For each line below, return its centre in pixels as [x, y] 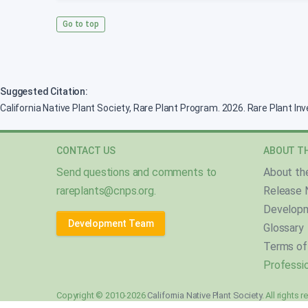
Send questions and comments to [137, 172]
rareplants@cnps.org [105, 191]
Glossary [284, 228]
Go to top [81, 24]
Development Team [111, 223]
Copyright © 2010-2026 [102, 295]
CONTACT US [86, 151]
